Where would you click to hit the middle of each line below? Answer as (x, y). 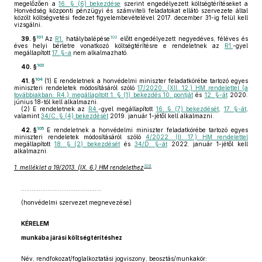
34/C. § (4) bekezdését (75, 116)
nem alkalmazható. (100, 53)
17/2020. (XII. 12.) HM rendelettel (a (193, 88)
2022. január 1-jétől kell (208, 144)
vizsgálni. (28, 25)
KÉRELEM (35, 223)
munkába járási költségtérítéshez (72, 237)
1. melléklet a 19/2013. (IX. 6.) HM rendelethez (79, 167)
